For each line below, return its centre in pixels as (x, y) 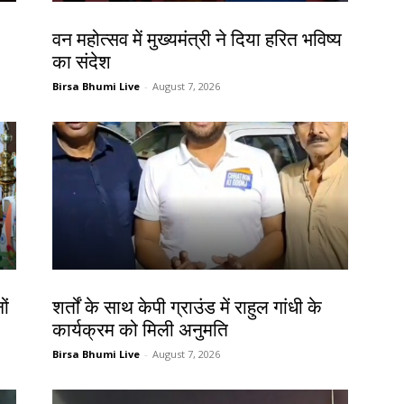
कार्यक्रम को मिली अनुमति (140, 331)
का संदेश (82, 63)
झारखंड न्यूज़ (78, 21)
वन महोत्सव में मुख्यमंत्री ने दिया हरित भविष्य (197, 40)
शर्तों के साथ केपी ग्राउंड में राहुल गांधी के (187, 308)
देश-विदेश (73, 289)
